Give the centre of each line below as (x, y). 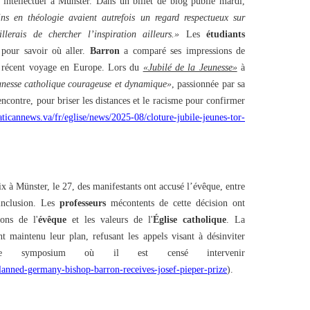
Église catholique (190, 220)
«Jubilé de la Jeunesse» (190, 67)
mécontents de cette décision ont (175, 203)
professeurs (83, 203)
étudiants (226, 34)
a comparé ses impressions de (182, 51)
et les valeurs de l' (110, 220)
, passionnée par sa (208, 84)
